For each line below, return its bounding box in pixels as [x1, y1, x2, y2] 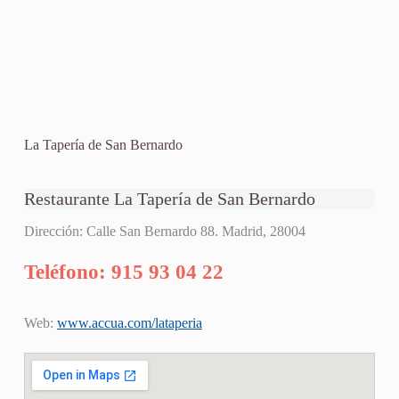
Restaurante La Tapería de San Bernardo [23, 189, 315, 209]
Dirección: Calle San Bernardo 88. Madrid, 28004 [23, 224, 305, 240]
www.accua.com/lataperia [56, 314, 202, 330]
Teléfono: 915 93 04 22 [23, 261, 224, 284]
